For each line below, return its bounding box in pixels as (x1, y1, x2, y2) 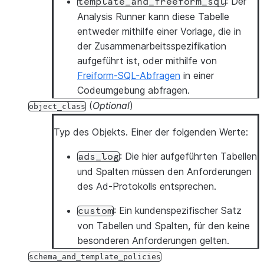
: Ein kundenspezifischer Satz (114, 204, 242, 216)
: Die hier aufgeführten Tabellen (120, 150, 257, 162)
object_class (29, 102, 85, 111)
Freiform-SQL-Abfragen (77, 70, 180, 81)
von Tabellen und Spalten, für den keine (77, 220, 250, 232)
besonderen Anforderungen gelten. (77, 235, 229, 246)
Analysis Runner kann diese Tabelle (77, 11, 229, 22)
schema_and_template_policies (29, 252, 161, 261)
